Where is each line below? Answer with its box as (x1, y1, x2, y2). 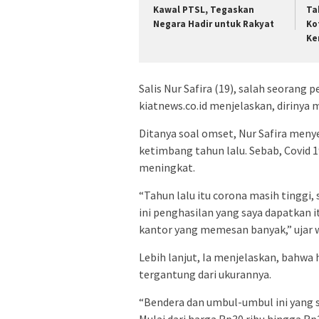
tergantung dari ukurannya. (139, 267, 271, 282)
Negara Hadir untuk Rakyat (153, 17, 274, 30)
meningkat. (139, 160, 195, 175)
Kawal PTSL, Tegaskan (153, 3, 254, 16)
